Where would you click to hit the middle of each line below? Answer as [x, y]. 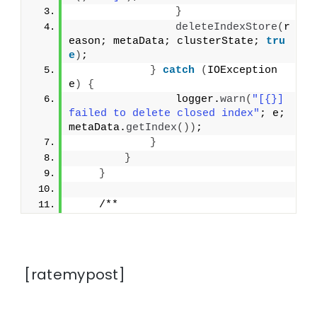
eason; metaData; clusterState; [168, 41]
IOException [243, 70]
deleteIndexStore [227, 27]
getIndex [152, 127]
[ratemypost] [73, 274]
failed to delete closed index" [165, 113]
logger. [147, 99]
